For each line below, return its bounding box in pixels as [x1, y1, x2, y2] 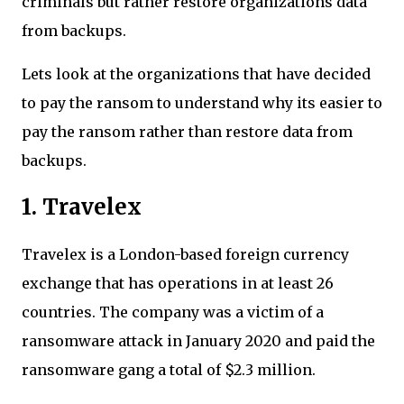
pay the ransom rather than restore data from [22, 123, 353, 141]
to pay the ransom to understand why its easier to [22, 94, 382, 112]
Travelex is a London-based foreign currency [22, 244, 349, 263]
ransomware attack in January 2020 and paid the [22, 331, 375, 350]
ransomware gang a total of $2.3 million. [22, 360, 319, 379]
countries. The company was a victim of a [22, 302, 324, 321]
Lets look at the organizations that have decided [22, 65, 371, 83]
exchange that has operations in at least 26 [22, 273, 334, 292]
